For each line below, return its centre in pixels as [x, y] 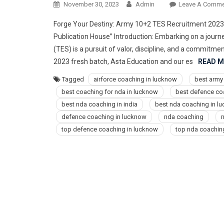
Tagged [74, 79]
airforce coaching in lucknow [135, 79]
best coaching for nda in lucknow [110, 92]
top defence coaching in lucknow [110, 129]
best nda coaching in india [99, 104]
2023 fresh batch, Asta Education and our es [123, 61]
